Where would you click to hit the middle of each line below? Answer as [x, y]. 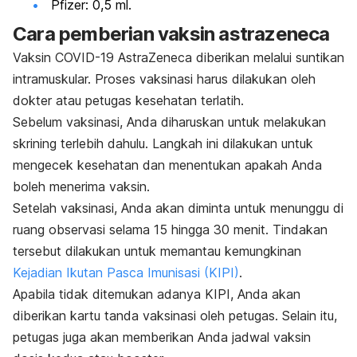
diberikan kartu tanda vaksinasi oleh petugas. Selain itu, [175, 315]
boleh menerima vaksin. [81, 186]
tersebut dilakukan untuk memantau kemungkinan [157, 251]
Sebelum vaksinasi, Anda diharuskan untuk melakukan [169, 122]
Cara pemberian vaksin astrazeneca [171, 33]
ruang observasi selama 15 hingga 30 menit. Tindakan [170, 229]
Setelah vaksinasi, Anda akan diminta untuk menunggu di [178, 208]
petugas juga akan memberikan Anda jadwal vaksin [162, 337]
